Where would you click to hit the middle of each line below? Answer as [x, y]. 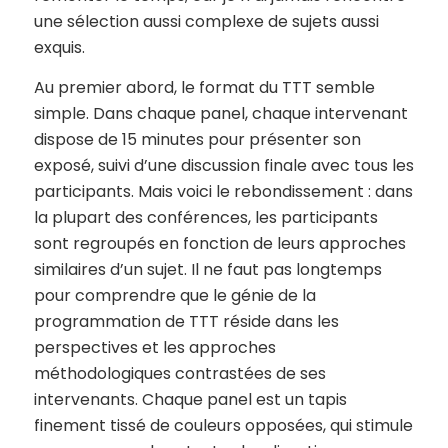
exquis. [59, 48]
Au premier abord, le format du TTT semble [204, 87]
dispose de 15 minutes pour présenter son [197, 139]
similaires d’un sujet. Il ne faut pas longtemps [207, 269]
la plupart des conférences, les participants [205, 217]
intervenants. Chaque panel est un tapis [190, 399]
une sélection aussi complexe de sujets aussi [206, 22]
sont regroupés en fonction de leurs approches [219, 243]
